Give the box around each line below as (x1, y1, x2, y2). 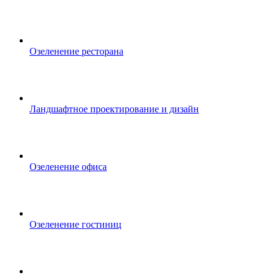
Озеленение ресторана (29, 46, 123, 56)
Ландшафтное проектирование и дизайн (29, 104, 199, 114)
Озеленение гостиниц (29, 219, 122, 230)
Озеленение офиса (29, 161, 107, 172)
